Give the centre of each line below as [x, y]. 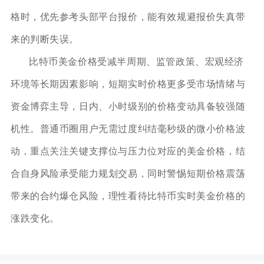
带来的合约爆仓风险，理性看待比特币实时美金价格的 [128, 196]
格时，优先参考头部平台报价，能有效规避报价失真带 [128, 16]
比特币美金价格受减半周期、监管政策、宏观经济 [136, 61]
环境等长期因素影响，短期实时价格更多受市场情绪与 [128, 84]
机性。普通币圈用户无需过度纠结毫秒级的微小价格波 [128, 128]
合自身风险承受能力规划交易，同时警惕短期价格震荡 [128, 173]
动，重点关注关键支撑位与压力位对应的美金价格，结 [128, 151]
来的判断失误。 [45, 39]
